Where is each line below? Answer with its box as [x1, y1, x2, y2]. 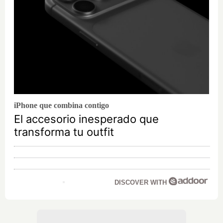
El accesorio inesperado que [14, 112, 159, 125]
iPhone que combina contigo [14, 101, 109, 110]
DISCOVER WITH [114, 178, 169, 186]
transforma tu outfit [14, 125, 114, 138]
